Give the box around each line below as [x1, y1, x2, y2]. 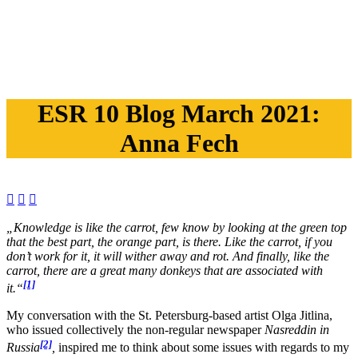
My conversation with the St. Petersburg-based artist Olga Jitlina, [6, 308, 332, 323]
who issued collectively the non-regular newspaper [6, 323, 265, 337]
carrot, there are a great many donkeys [6, 264, 204, 277]
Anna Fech [119, 129, 239, 157]
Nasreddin [265, 323, 316, 337]
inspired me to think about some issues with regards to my [58, 340, 349, 355]
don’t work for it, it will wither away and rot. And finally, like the [6, 249, 329, 263]
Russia [6, 340, 40, 355]
